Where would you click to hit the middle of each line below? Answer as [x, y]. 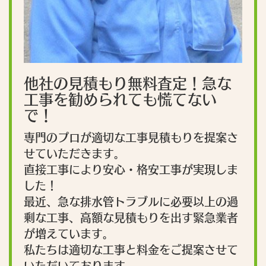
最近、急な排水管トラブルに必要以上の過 [131, 202]
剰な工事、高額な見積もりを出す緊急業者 [131, 218]
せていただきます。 [75, 154]
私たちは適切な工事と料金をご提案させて [131, 250]
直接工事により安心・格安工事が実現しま [131, 170]
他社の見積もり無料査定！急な [128, 84]
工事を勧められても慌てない [120, 100]
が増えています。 [69, 234]
